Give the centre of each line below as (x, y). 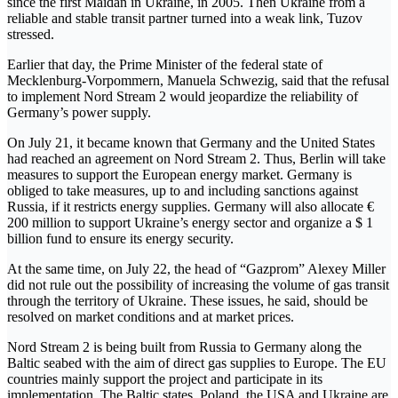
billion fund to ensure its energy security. (120, 238)
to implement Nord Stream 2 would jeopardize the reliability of (183, 96)
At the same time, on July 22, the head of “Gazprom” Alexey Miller (196, 268)
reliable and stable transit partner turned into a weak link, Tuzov (185, 18)
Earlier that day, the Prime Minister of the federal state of (165, 64)
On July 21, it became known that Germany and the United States (191, 142)
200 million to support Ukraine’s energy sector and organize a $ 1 (190, 222)
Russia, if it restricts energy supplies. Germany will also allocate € (191, 206)
